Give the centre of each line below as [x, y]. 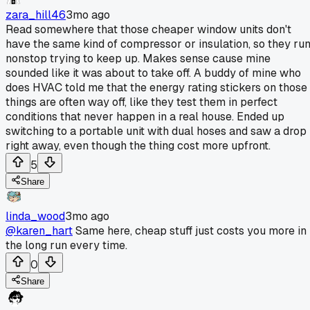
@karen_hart [39, 230]
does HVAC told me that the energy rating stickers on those [156, 87]
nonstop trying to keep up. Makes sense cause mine [138, 58]
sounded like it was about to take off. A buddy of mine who [153, 73]
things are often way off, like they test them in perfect [142, 102]
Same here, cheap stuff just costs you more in [190, 230]
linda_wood [35, 216]
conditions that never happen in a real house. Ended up [145, 116]
